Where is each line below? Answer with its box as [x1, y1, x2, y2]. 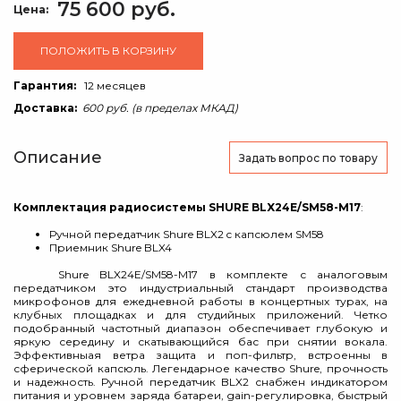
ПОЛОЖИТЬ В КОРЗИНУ [40, 44, 176, 57]
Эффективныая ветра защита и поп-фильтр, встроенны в [13, 348, 388, 362]
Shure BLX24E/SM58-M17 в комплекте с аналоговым [13, 268, 388, 281]
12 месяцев [76, 79, 146, 92]
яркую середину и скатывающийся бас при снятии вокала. [13, 335, 388, 348]
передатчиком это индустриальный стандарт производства [13, 281, 388, 294]
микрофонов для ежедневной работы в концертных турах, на [13, 294, 388, 308]
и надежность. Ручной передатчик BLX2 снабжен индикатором [13, 375, 388, 388]
